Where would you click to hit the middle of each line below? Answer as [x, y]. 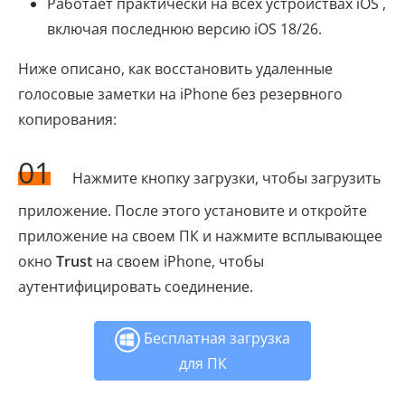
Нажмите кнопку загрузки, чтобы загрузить [225, 179]
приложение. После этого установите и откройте [193, 211]
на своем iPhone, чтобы [178, 262]
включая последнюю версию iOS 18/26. [184, 29]
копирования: [67, 120]
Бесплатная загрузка [215, 339]
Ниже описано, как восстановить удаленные [175, 69]
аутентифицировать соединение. [136, 287]
